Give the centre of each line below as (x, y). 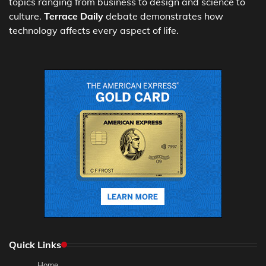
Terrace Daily (74, 16)
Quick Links (35, 244)
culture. (26, 16)
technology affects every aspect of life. (94, 30)
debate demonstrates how (163, 16)
